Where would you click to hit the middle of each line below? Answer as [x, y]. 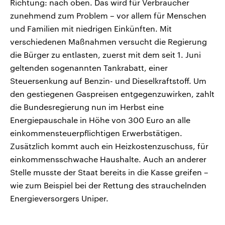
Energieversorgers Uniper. [60, 198]
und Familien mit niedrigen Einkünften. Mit [91, 29]
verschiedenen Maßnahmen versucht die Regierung [108, 42]
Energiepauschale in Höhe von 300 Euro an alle [100, 120]
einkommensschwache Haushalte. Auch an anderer [108, 159]
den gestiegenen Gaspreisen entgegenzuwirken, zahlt [112, 94]
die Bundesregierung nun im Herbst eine [87, 107]
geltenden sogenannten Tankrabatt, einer [89, 68]
